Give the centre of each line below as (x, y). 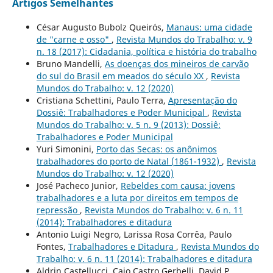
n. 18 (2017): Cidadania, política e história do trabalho (146, 51)
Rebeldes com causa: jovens (178, 185)
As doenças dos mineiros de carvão (176, 63)
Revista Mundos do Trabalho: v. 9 (184, 39)
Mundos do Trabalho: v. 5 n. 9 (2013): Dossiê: (128, 124)
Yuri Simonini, (66, 149)
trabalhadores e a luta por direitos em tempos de (137, 197)
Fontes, (52, 246)
